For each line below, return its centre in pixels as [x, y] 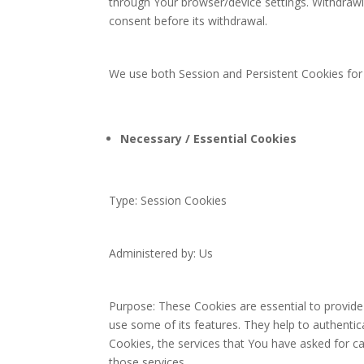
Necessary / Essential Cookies [209, 139]
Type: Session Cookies [168, 200]
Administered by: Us [161, 253]
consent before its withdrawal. [188, 21]
